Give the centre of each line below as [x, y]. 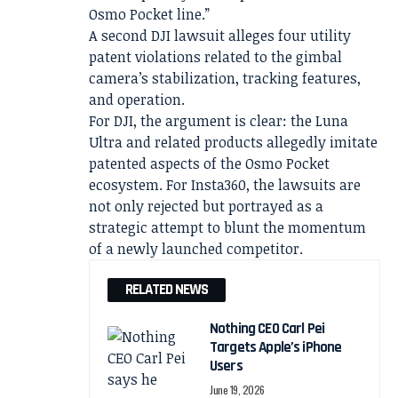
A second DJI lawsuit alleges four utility [220, 36]
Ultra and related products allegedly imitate [233, 143]
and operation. [137, 100]
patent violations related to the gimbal [215, 57]
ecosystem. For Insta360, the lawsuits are [225, 185]
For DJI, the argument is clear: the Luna [219, 121]
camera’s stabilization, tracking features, [225, 79]
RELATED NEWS [167, 290]
